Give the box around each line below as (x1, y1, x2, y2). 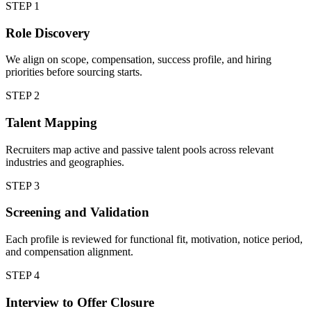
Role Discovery (6, 25, 90, 40)
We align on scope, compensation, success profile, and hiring (6, 53, 271, 66)
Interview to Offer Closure (6, 294, 154, 310)
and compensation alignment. (6, 246, 133, 258)
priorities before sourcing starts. (6, 66, 142, 78)
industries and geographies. (6, 155, 124, 168)
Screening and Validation (6, 205, 149, 220)
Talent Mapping (6, 115, 97, 131)
